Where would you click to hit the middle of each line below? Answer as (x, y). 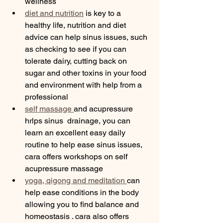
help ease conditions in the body (83, 192)
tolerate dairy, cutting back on (77, 61)
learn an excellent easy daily (76, 133)
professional (48, 97)
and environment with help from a (84, 85)
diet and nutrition (54, 13)
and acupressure (104, 109)
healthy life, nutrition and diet (76, 25)
